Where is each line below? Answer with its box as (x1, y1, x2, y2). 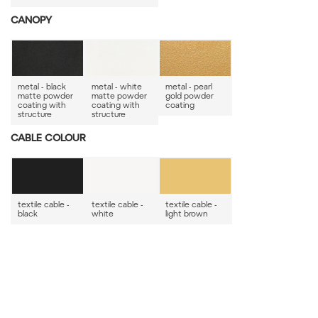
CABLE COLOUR (11, 134, 86, 144)
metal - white (91, 81, 142, 91)
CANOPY (11, 16, 52, 26)
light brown (165, 208, 208, 218)
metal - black (17, 81, 66, 91)
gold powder (165, 90, 214, 100)
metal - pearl (165, 81, 212, 91)
